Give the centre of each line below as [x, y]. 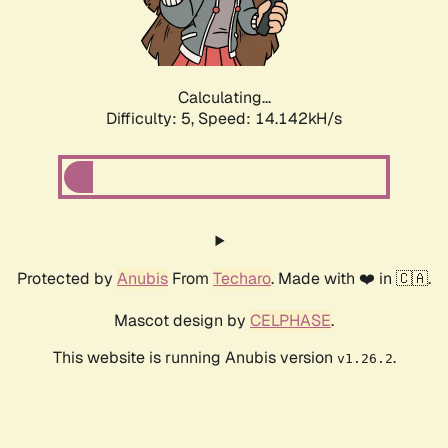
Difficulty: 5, [152, 119]
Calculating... [224, 98]
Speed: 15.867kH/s [270, 119]
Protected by [67, 279]
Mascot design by [182, 321]
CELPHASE [290, 321]
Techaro [242, 279]
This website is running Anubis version [194, 358]
